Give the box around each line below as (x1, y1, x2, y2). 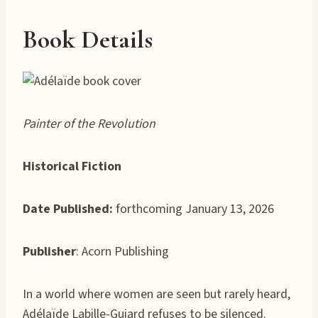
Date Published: (23, 199, 113, 218)
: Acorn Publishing (76, 242, 169, 261)
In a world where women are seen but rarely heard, (23, 285, 290, 303)
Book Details (23, 23, 153, 55)
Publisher (23, 242, 76, 261)
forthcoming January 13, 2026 (113, 199, 274, 218)
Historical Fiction (23, 157, 121, 175)
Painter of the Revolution (23, 114, 155, 133)
